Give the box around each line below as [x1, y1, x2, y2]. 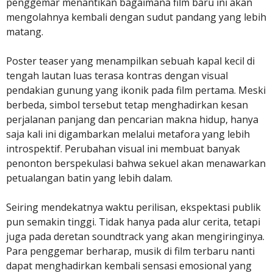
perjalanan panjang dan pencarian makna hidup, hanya [6, 113, 258, 126]
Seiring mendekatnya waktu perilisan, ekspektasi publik [6, 200, 261, 214]
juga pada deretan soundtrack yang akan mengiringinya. [6, 230, 264, 243]
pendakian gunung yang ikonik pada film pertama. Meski [6, 83, 266, 97]
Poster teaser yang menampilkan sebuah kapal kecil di [6, 54, 255, 68]
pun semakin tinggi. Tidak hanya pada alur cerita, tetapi [6, 215, 260, 229]
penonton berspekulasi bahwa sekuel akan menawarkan [6, 157, 266, 170]
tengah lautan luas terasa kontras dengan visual [6, 69, 228, 82]
